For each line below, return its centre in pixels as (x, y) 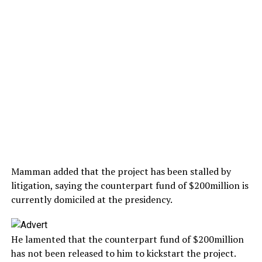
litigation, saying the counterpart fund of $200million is (130, 185)
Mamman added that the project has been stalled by (121, 171)
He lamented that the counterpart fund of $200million (127, 239)
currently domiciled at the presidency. (92, 199)
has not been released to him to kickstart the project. (123, 253)
